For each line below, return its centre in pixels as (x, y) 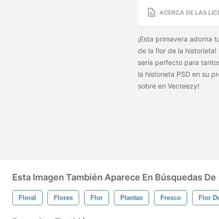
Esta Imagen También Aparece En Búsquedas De (114, 177)
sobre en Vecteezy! (170, 86)
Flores (63, 198)
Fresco (171, 198)
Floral (27, 198)
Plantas (131, 198)
